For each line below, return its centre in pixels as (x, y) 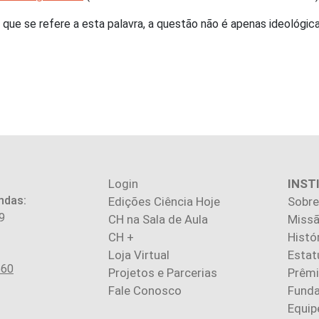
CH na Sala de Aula (158, 219)
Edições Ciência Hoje (164, 202)
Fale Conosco (145, 291)
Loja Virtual (139, 255)
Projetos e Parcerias (163, 273)
